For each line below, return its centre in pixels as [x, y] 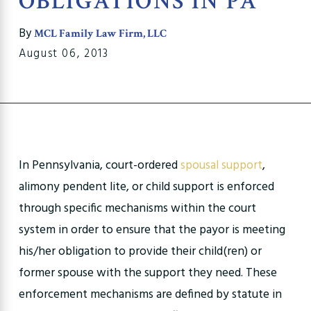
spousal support [221, 165]
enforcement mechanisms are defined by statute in [150, 294]
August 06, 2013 [64, 54]
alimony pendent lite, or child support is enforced [146, 187]
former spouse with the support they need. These [148, 273]
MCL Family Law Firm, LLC [100, 33]
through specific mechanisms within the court [137, 208]
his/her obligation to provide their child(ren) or [140, 251]
